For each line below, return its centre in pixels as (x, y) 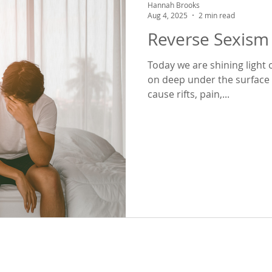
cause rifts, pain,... (189, 94)
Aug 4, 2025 (168, 15)
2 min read (217, 15)
